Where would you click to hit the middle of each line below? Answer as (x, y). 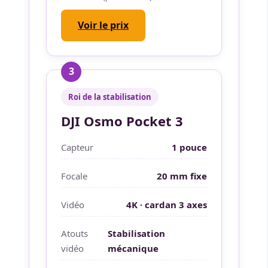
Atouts (74, 233)
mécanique (133, 248)
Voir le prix (103, 25)
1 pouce (189, 147)
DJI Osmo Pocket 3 (122, 121)
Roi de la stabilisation (110, 97)
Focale (74, 176)
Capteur (77, 147)
